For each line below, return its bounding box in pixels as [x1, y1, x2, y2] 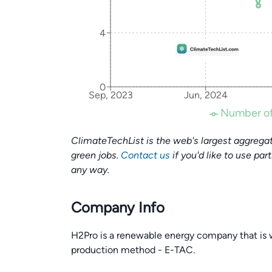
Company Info [71, 199, 165, 216]
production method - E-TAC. [71, 244, 195, 256]
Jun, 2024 [183, 89, 228, 101]
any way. [71, 164, 109, 175]
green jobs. [71, 149, 121, 161]
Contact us [121, 149, 170, 161]
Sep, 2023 [88, 89, 133, 101]
